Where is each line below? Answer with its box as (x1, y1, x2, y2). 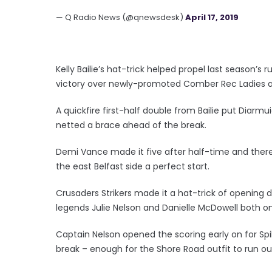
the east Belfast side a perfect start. (56, 160, 209, 172)
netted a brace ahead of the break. (56, 118, 206, 131)
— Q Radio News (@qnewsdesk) (56, 11, 185, 23)
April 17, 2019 (185, 11, 239, 23)
